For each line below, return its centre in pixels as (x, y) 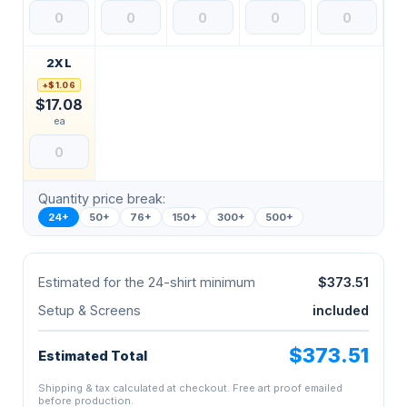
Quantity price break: (102, 199)
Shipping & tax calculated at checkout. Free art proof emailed (190, 388)
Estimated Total (93, 356)
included (341, 311)
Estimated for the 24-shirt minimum (147, 283)
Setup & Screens (89, 311)
